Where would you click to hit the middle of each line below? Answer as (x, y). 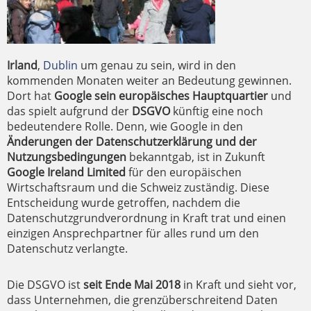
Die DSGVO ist (45, 285)
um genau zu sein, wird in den (157, 65)
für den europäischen (184, 172)
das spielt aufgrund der (69, 111)
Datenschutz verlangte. (67, 249)
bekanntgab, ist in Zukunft (196, 157)
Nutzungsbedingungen (67, 157)
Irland (22, 65)
